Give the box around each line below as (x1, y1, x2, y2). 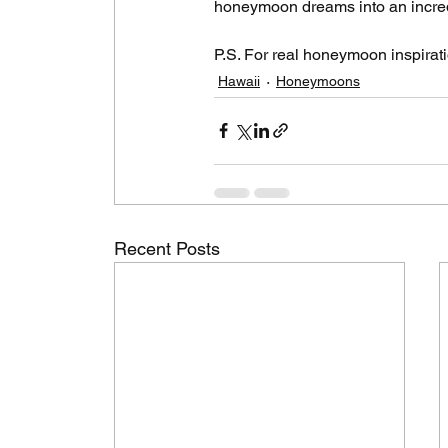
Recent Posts (114, 237, 220, 259)
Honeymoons (276, 73, 360, 90)
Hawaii (218, 73, 260, 90)
